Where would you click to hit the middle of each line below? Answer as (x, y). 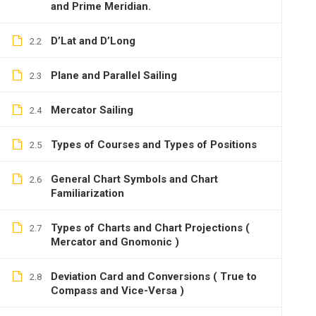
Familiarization (87, 193)
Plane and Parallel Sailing (114, 75)
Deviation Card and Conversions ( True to (154, 276)
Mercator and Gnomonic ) (115, 242)
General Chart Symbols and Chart (134, 179)
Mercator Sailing (92, 110)
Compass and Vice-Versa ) (117, 291)
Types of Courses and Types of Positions (154, 145)
